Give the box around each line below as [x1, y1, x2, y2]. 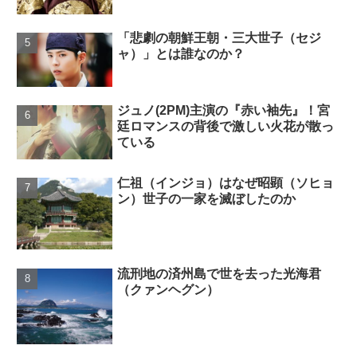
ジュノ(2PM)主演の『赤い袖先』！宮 [117, 104, 331, 118]
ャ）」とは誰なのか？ [117, 47, 245, 61]
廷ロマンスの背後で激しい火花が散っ [117, 120, 335, 134]
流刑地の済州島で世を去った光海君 [117, 266, 322, 280]
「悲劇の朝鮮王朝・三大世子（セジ [117, 31, 322, 45]
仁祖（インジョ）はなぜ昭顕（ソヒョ [117, 176, 335, 190]
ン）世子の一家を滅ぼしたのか [117, 192, 296, 206]
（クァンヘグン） [117, 282, 220, 296]
